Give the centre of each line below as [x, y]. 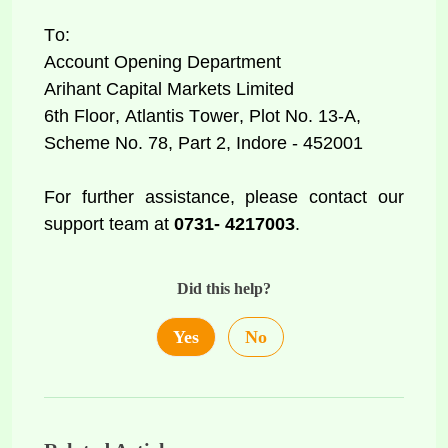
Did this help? [224, 288]
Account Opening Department [165, 62]
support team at [106, 224]
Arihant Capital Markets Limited [171, 89]
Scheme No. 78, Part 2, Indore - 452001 [206, 143]
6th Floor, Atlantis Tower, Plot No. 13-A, [205, 116]
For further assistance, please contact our [224, 197]
